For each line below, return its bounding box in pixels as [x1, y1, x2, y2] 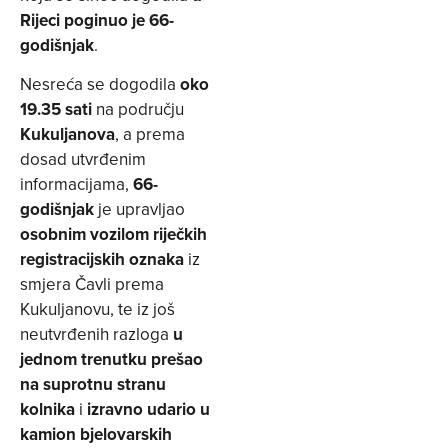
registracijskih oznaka [20, 247, 184, 272]
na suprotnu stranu [20, 372, 166, 397]
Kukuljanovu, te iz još [20, 297, 175, 322]
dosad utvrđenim [20, 147, 146, 172]
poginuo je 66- [64, 8, 174, 33]
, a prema [115, 122, 185, 147]
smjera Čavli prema [20, 272, 164, 297]
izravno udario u [87, 397, 210, 422]
